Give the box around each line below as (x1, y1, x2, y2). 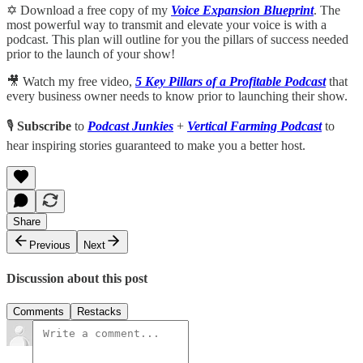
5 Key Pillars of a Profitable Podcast (135, 75, 326, 89)
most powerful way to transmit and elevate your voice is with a (6, 18, 327, 32)
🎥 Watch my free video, (6, 75, 135, 89)
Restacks (77, 305, 122, 318)
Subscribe (17, 119, 71, 134)
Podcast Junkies (88, 119, 173, 134)
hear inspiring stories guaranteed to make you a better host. (6, 139, 305, 153)
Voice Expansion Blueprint (171, 3, 314, 18)
